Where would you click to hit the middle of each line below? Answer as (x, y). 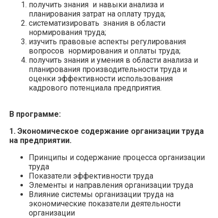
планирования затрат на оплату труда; (97, 14)
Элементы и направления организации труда (111, 185)
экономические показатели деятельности (105, 203)
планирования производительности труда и (108, 69)
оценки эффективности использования (101, 78)
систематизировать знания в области (97, 23)
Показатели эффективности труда (91, 176)
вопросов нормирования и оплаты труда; (105, 51)
